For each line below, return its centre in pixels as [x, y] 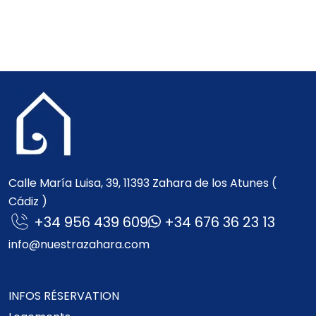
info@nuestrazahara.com [79, 244]
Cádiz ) [28, 201]
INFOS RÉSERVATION [64, 296]
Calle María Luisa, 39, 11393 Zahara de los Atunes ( [142, 183]
